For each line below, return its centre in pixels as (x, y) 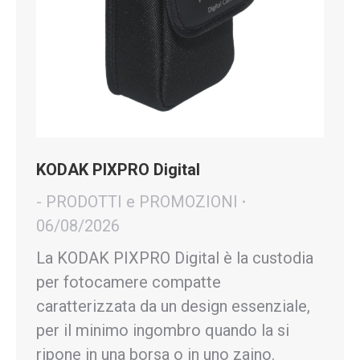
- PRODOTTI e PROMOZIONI (137, 202)
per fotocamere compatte (129, 282)
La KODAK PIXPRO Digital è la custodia (175, 258)
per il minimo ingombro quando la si (163, 330)
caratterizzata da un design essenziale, (173, 306)
